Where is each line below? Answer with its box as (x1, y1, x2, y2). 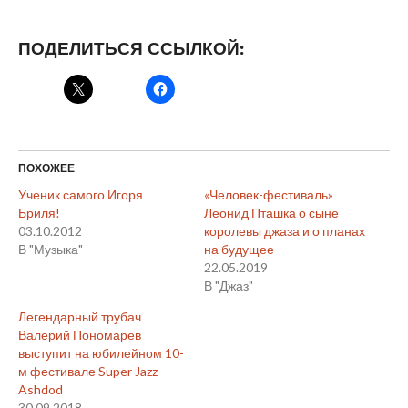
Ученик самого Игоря (17, 186, 143, 202)
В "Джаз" (203, 277, 253, 293)
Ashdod (17, 381, 63, 397)
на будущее (203, 240, 280, 257)
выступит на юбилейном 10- (17, 344, 184, 361)
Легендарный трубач (17, 308, 141, 324)
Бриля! (17, 204, 60, 220)
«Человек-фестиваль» (203, 186, 333, 202)
